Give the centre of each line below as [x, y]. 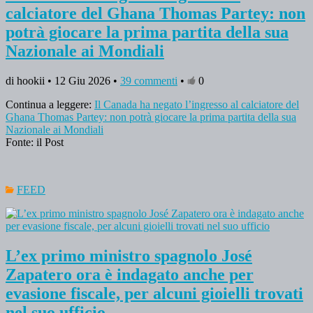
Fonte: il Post [35, 143]
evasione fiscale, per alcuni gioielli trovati [154, 293]
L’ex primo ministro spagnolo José [129, 256]
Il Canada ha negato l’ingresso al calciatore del [197, 105]
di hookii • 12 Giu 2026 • [63, 81]
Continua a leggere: [50, 105]
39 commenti [149, 81]
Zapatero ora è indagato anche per [130, 275]
